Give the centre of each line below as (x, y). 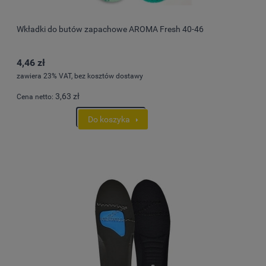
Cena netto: (36, 96)
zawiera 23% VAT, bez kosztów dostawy (80, 76)
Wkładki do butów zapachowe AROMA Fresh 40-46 (110, 29)
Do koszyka (109, 120)
